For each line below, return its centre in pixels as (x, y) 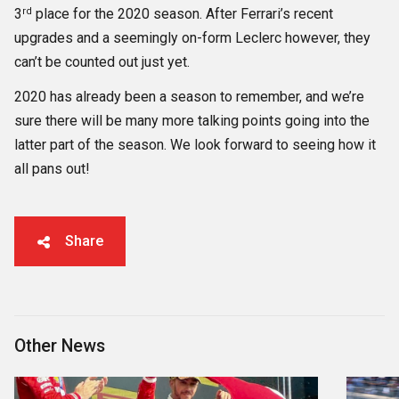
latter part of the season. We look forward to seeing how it (195, 145)
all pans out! (52, 169)
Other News (60, 346)
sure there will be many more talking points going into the (192, 121)
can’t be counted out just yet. (102, 62)
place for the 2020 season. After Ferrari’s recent (183, 14)
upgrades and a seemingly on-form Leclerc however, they (192, 38)
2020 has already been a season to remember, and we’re (189, 97)
